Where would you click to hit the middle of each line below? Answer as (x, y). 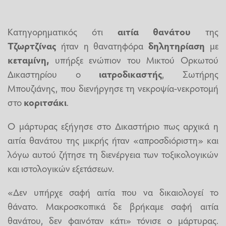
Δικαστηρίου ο (53, 73)
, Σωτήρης (190, 73)
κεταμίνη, (28, 59)
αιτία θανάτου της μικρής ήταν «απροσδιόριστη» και (113, 140)
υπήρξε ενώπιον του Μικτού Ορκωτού (134, 59)
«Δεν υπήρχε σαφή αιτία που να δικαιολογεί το (113, 192)
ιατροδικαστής (131, 73)
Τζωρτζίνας (32, 45)
